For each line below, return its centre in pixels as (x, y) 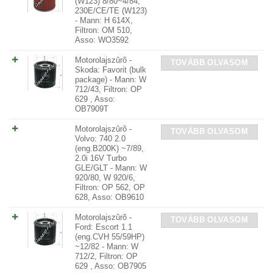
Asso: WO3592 (102, 40)
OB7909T (92, 109)
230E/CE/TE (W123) (111, 11)
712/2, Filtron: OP (106, 256)
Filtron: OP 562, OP (110, 187)
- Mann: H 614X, (104, 20)
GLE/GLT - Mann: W (111, 168)
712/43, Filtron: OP (108, 89)
